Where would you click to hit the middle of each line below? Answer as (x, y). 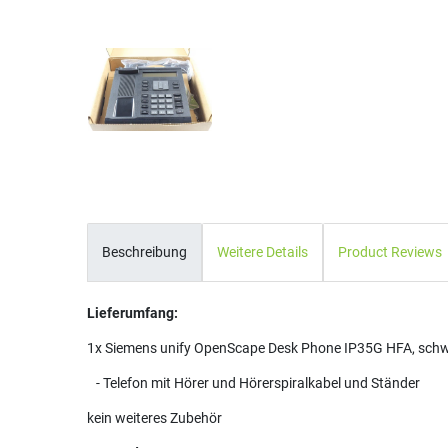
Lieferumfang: (132, 313)
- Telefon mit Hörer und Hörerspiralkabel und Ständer (253, 383)
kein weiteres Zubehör (154, 418)
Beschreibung (144, 251)
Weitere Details (262, 251)
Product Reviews (390, 251)
